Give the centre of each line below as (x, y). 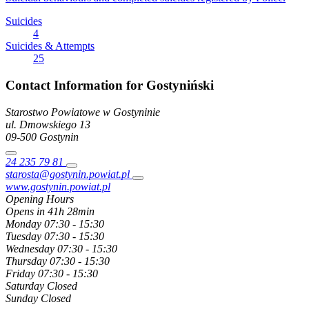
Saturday (25, 286)
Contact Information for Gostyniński (110, 85)
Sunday (22, 298)
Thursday (26, 261)
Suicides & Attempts (50, 46)
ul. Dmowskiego (41, 124)
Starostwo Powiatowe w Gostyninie (83, 112)
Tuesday (23, 236)
